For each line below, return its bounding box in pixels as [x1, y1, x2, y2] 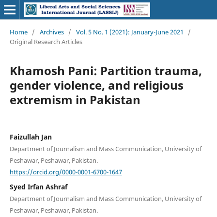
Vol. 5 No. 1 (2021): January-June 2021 [76, 27, 184, 36]
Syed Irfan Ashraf [9, 182, 67, 192]
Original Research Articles [9, 37, 82, 46]
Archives [39, 27, 64, 36]
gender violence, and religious [9, 77, 184, 93]
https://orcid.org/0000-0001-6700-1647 [9, 167, 122, 176]
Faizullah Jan [9, 132, 52, 141]
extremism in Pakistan [9, 91, 140, 108]
